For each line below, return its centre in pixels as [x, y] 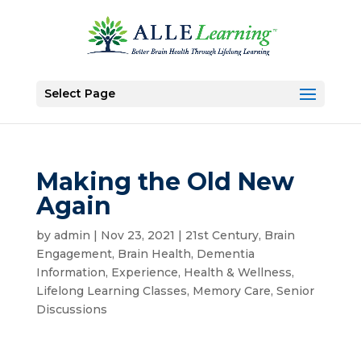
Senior [295, 291]
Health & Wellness [237, 272]
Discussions [71, 309]
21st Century [222, 235]
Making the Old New [165, 182]
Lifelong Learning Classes [111, 291]
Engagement [74, 254]
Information [71, 272]
